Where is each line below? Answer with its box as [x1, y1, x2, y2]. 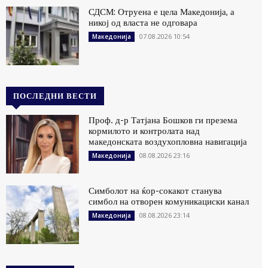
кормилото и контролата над [89, 125, 200, 137]
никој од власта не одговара [89, 17, 198, 29]
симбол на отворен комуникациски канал [89, 196, 249, 208]
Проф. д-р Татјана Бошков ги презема [89, 114, 238, 126]
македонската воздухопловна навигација [89, 136, 248, 148]
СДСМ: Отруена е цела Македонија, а [89, 6, 235, 18]
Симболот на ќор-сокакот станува [89, 185, 223, 197]
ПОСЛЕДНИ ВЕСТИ [13, 91, 97, 101]
